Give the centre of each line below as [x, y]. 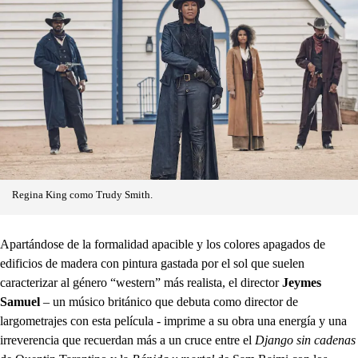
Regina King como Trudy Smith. [82, 195]
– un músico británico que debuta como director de [169, 301]
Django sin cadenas [305, 340]
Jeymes [302, 282]
